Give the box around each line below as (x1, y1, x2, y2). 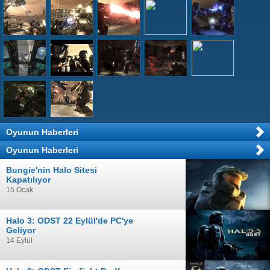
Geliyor (6, 225, 36, 235)
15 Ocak (6, 185, 33, 194)
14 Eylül (6, 236, 33, 245)
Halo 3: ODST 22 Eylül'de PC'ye (6, 215, 133, 225)
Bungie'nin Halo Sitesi (6, 165, 97, 175)
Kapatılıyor (6, 174, 51, 184)
